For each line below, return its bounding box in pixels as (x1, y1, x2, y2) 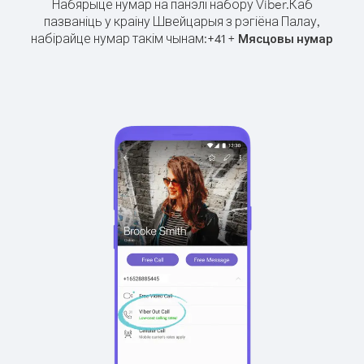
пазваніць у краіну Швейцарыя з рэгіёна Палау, (44, 13, 320, 29)
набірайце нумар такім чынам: (31, 30, 207, 46)
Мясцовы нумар (238, 31, 333, 46)
